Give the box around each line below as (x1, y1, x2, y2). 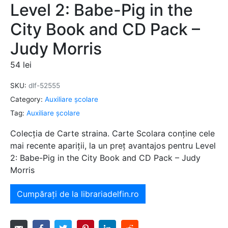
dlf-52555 (28, 81, 60, 90)
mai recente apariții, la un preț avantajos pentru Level (10, 140, 216, 151)
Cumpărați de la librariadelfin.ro (17, 188, 139, 199)
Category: (10, 95, 43, 104)
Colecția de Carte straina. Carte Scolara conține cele (10, 128, 215, 138)
